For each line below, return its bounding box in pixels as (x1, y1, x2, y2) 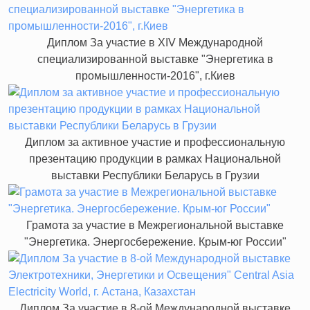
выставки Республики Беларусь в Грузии (51, 169, 259, 181)
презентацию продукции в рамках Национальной (29, 152, 281, 165)
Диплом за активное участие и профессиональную (25, 136, 285, 148)
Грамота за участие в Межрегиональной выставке (26, 219, 284, 231)
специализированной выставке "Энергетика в (37, 53, 273, 65)
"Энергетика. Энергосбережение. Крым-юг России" (24, 235, 286, 248)
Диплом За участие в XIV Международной (47, 36, 263, 48)
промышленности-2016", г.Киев (75, 69, 235, 82)
